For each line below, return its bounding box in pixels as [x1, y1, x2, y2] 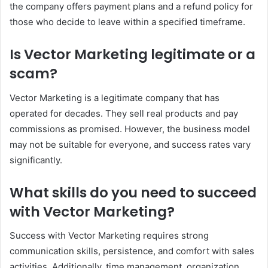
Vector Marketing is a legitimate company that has [10, 92, 220, 103]
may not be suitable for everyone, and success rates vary [10, 138, 251, 150]
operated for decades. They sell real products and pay [10, 107, 238, 119]
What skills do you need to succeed [10, 182, 257, 202]
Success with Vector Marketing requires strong [10, 230, 209, 242]
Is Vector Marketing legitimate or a [10, 45, 255, 65]
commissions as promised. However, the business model [10, 123, 250, 135]
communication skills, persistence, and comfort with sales [10, 245, 254, 257]
